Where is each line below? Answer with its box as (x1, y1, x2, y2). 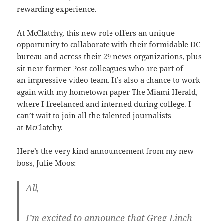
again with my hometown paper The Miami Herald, (17, 87, 198, 97)
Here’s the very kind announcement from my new (17, 146, 194, 156)
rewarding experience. (17, 4, 97, 14)
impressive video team (28, 75, 108, 85)
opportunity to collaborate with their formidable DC (17, 39, 201, 50)
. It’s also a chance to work (108, 75, 201, 85)
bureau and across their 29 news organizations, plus (17, 51, 202, 62)
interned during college (101, 99, 185, 109)
